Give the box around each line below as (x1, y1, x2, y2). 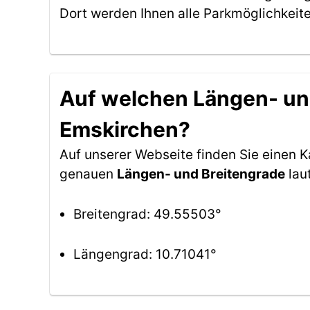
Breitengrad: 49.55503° (73, 206, 221, 222)
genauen (60, 166, 117, 182)
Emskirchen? (60, 117, 190, 142)
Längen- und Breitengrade (117, 166, 285, 182)
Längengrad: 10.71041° (73, 246, 217, 262)
